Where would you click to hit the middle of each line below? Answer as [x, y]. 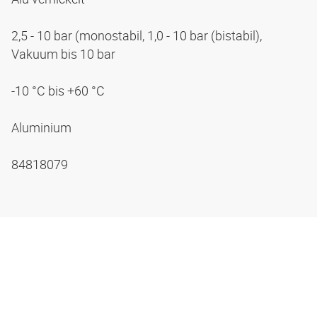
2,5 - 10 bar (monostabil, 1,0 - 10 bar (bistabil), [137, 36]
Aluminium [43, 128]
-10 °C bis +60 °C [59, 91]
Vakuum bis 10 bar [65, 54]
